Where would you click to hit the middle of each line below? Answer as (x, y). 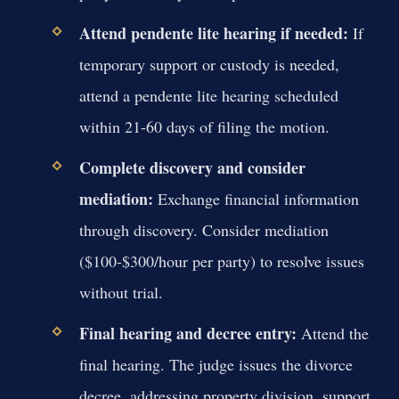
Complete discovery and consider (192, 167)
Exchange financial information (256, 198)
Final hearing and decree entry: (187, 334)
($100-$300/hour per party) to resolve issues (221, 261)
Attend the (332, 334)
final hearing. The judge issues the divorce (216, 365)
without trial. (121, 292)
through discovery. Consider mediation (204, 229)
